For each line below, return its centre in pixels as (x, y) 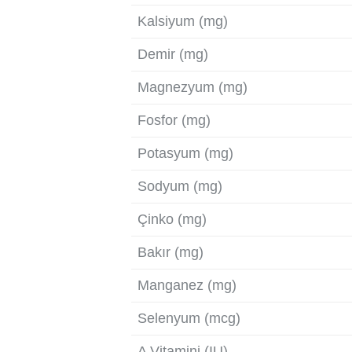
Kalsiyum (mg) (183, 21)
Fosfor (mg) (174, 120)
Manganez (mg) (187, 285)
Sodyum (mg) (180, 186)
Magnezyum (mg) (192, 87)
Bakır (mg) (170, 252)
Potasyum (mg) (185, 153)
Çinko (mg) (172, 219)
